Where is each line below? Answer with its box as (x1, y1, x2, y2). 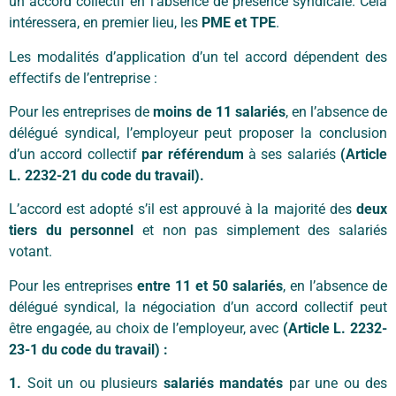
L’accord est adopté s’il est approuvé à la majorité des (9, 201, 356, 218)
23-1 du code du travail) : (9, 340, 168, 358)
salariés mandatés (163, 375, 283, 392)
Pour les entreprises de (9, 103, 154, 121)
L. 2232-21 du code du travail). (9, 167, 204, 185)
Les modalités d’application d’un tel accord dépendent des (9, 48, 387, 65)
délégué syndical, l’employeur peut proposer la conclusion (9, 125, 387, 142)
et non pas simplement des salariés (133, 222, 387, 240)
